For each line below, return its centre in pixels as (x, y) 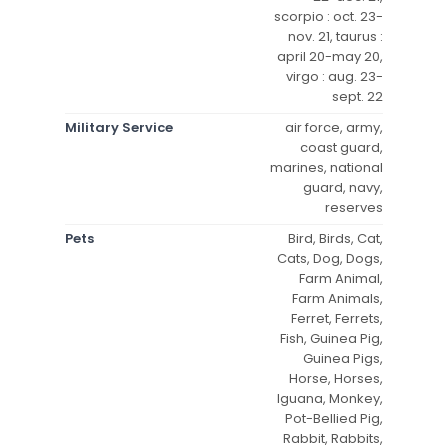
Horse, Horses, (336, 378)
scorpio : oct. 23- (328, 16)
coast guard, (341, 147)
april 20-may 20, (330, 56)
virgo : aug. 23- (334, 76)
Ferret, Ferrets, (337, 318)
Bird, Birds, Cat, (335, 238)
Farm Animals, (337, 298)
